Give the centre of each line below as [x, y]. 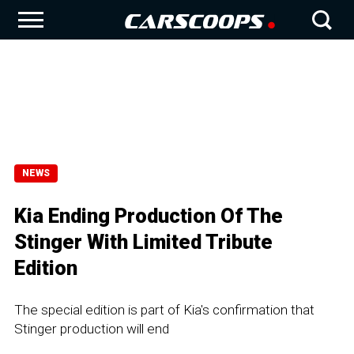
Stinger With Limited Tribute [143, 242]
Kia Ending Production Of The [149, 216]
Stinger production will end [92, 329]
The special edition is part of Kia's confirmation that [164, 310]
